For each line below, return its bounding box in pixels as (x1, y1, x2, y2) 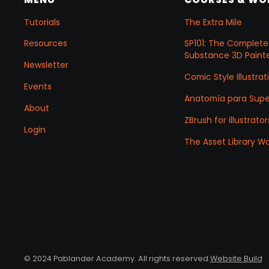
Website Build (210, 253, 262, 264)
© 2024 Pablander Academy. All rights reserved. (23, 253, 210, 264)
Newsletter (23, 59, 68, 71)
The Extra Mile (184, 16, 243, 28)
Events (23, 80, 52, 93)
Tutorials (23, 16, 60, 28)
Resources (23, 37, 67, 50)
